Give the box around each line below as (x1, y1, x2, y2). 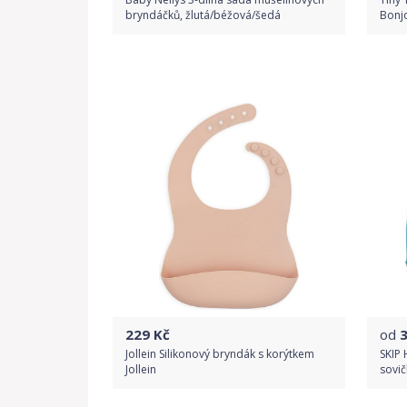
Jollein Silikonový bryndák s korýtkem (125, 346, 314, 362)
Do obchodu (191, 64, 267, 81)
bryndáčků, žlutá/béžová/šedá (125, 7, 281, 23)
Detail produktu (188, 107, 270, 123)
